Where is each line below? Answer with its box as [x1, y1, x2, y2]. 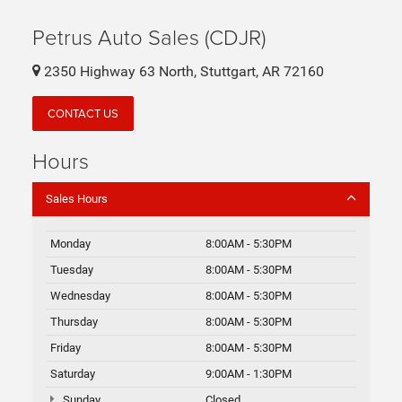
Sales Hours [46, 192, 108, 206]
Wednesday [50, 289, 110, 303]
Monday [50, 237, 91, 251]
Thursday [50, 315, 98, 329]
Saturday [50, 367, 95, 381]
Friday [50, 341, 81, 355]
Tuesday [50, 263, 93, 277]
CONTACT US [48, 105, 118, 122]
